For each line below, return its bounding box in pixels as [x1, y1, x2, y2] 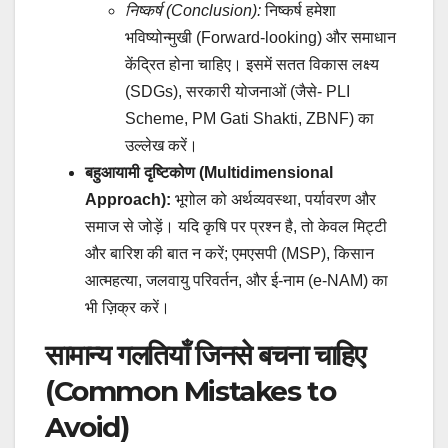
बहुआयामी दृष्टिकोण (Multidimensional [85, 163, 333, 181]
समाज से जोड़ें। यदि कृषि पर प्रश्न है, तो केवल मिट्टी [85, 217, 387, 235]
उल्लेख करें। [125, 136, 198, 154]
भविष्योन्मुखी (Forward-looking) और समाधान [125, 28, 396, 46]
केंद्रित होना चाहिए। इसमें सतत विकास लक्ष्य [125, 55, 379, 73]
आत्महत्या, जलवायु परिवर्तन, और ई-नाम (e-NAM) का [85, 271, 388, 289]
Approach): [85, 190, 171, 208]
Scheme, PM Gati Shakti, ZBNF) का [125, 109, 374, 127]
